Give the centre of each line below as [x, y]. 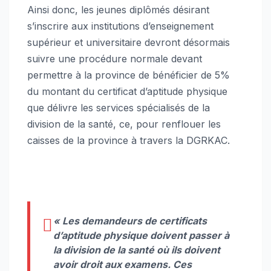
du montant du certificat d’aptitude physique [127, 92]
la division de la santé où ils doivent [137, 250]
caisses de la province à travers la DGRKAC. [129, 141]
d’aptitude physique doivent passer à [141, 236]
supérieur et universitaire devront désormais [129, 43]
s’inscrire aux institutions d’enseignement [120, 26]
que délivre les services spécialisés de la [119, 108]
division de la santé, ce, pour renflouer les [124, 124]
